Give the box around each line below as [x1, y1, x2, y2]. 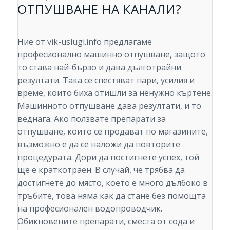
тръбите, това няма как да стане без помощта [17, 189, 206, 201]
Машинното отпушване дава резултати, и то [17, 100, 201, 111]
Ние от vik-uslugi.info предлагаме [17, 35, 152, 47]
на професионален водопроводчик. [17, 202, 162, 214]
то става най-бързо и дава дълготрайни [17, 61, 181, 73]
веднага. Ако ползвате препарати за [17, 112, 166, 124]
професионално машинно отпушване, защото [17, 48, 205, 60]
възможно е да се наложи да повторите [17, 138, 180, 150]
